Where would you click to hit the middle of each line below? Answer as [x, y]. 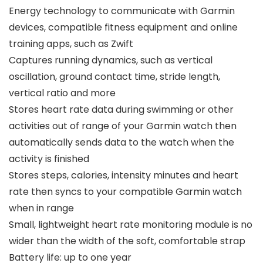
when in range [41, 208]
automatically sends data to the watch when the [122, 143]
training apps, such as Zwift [71, 44]
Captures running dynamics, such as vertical [111, 60]
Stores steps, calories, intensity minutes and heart [124, 176]
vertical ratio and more [62, 93]
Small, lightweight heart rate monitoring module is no [131, 225]
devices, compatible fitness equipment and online [123, 28]
